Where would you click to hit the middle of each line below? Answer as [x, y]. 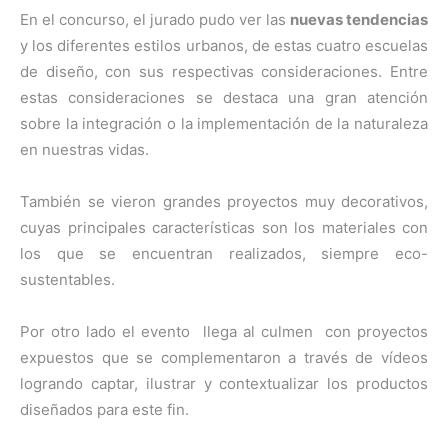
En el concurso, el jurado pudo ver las [155, 19]
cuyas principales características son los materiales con [224, 227]
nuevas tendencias [359, 19]
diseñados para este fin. [104, 409]
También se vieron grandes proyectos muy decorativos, [224, 201]
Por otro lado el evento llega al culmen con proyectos [224, 331]
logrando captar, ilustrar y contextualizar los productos [224, 383]
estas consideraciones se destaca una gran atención [224, 97]
